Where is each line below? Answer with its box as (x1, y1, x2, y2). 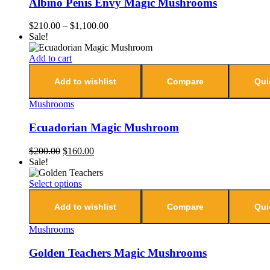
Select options (29, 178, 82, 189)
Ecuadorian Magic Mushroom (29, 121, 179, 134)
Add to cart (29, 53, 72, 64)
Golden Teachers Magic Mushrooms (29, 246, 207, 259)
